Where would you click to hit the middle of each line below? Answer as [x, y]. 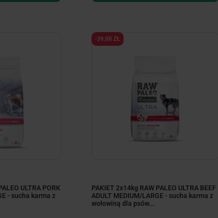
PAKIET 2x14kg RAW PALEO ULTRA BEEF [154, 188]
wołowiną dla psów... [123, 203]
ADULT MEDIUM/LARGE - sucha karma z [152, 195]
